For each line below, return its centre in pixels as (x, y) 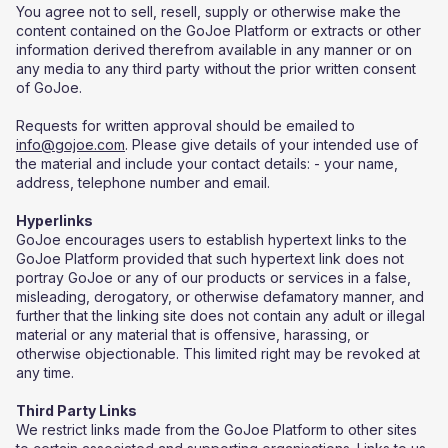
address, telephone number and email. (143, 182)
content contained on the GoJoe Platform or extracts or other (218, 30)
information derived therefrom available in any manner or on (214, 49)
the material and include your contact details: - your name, (207, 163)
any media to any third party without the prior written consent (216, 68)
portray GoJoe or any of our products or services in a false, (213, 277)
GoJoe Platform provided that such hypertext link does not (210, 258)
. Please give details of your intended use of (271, 144)
